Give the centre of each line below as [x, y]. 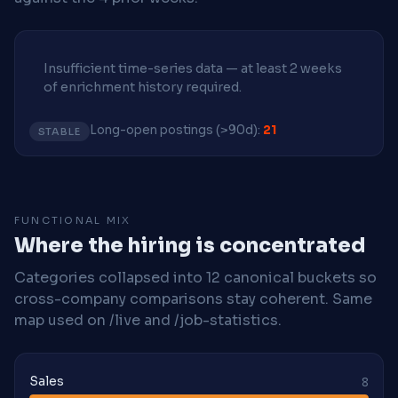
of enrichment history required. [143, 87]
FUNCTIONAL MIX [73, 221]
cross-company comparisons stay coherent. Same [193, 299]
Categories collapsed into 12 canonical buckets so [195, 278]
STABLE [59, 132]
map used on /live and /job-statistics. [148, 321]
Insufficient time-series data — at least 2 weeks [193, 68]
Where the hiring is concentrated [190, 246]
